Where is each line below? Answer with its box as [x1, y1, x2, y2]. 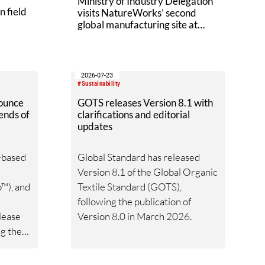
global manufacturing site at [77, 18, 198, 31]
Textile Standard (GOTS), [77, 180, 182, 193]
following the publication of [77, 195, 192, 208]
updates [77, 119, 113, 132]
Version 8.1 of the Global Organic [77, 165, 218, 178]
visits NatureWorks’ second [77, 6, 197, 19]
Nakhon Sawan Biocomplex [77, 30, 195, 43]
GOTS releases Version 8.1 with [77, 96, 214, 109]
